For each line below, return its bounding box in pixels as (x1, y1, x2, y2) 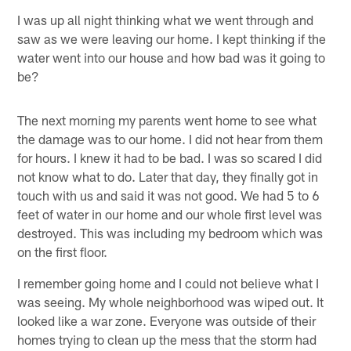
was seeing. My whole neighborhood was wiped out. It (17, 293, 324, 309)
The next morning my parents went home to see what (17, 111, 317, 128)
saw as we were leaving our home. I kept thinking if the (17, 30, 327, 46)
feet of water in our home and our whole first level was (17, 205, 323, 222)
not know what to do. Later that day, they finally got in (17, 168, 319, 184)
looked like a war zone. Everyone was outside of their (17, 312, 317, 328)
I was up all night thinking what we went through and (17, 11, 314, 27)
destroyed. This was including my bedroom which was (17, 224, 324, 241)
